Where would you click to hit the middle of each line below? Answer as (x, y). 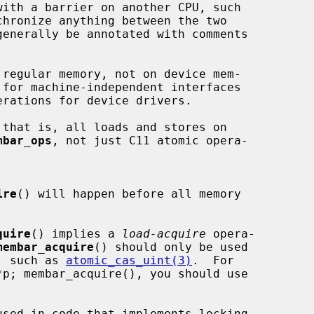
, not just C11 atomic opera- (150, 140)
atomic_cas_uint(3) (129, 260)
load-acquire (164, 233)
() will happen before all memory (129, 193)
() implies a (76, 233)
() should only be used (171, 247)
